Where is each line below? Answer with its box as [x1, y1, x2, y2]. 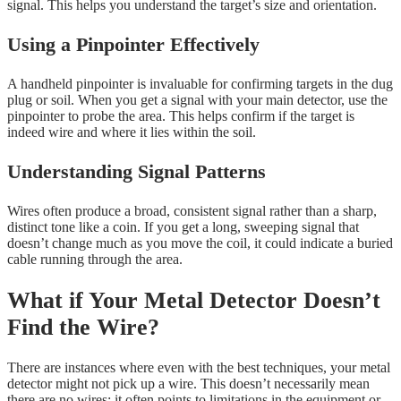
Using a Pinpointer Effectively [7, 33, 260, 56]
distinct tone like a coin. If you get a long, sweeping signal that [7, 219, 359, 235]
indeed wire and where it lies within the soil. [7, 124, 256, 141]
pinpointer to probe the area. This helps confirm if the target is [7, 108, 354, 124]
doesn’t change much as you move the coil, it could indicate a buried [7, 235, 393, 252]
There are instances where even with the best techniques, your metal [7, 360, 390, 376]
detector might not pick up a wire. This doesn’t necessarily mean [7, 376, 370, 392]
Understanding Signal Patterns [7, 160, 266, 183]
